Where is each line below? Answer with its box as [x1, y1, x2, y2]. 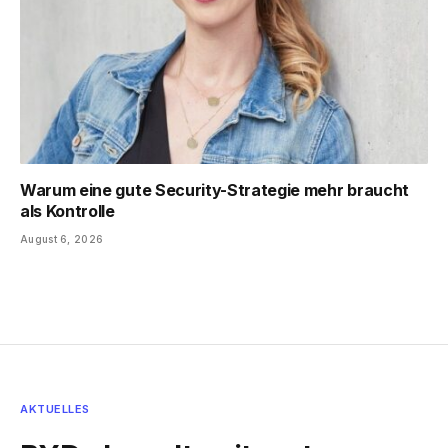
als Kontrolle [20, 201, 115, 222]
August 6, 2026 [20, 233, 104, 246]
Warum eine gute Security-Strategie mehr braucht [20, 180, 409, 201]
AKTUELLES [20, 402, 90, 417]
